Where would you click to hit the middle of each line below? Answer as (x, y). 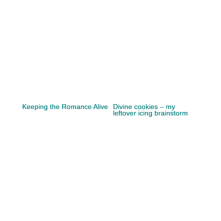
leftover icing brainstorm (150, 113)
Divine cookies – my (144, 107)
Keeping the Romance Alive (65, 107)
